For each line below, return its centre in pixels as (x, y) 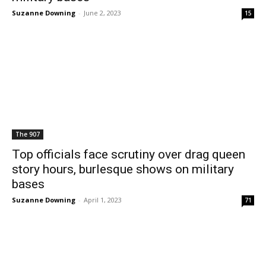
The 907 (28, 134)
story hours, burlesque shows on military (123, 169)
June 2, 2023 (102, 13)
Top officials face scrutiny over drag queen (129, 154)
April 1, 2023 (103, 200)
